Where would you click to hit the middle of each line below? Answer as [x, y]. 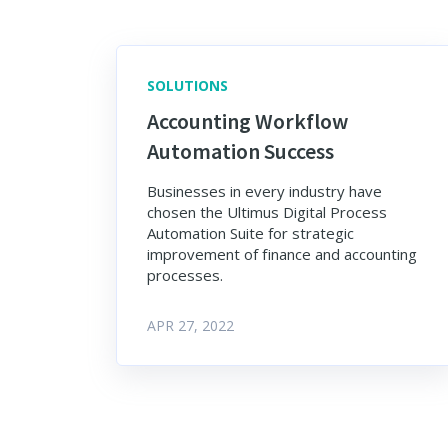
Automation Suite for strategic [250, 233]
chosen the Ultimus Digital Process [267, 212]
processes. [185, 275]
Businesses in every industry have [264, 191]
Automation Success [240, 151]
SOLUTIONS [187, 86]
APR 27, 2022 [190, 326]
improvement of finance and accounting [282, 254]
